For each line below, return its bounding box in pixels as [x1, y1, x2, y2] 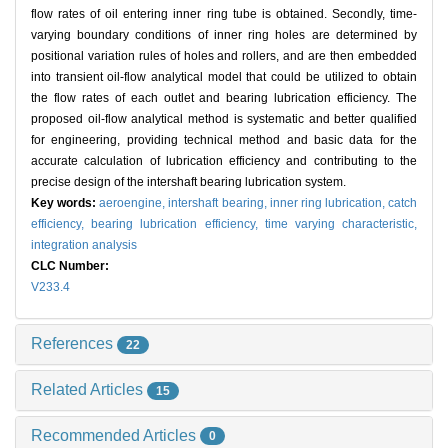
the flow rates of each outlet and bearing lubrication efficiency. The [31, 91, 417, 106]
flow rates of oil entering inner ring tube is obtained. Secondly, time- [31, 7, 417, 22]
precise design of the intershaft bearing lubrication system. [31, 175, 346, 190]
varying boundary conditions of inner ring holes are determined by [31, 28, 417, 43]
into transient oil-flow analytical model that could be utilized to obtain [31, 70, 417, 85]
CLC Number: [31, 259, 112, 274]
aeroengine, [99, 196, 169, 211]
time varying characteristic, [264, 217, 418, 232]
